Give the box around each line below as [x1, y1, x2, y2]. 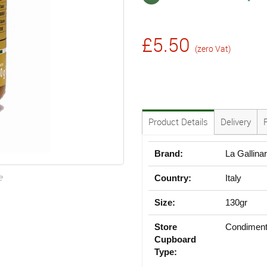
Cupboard [154, 234, 196, 244]
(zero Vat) [195, 42, 231, 54]
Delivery [221, 115, 251, 128]
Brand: [154, 148, 183, 159]
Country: [154, 172, 191, 183]
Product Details [148, 115, 208, 128]
